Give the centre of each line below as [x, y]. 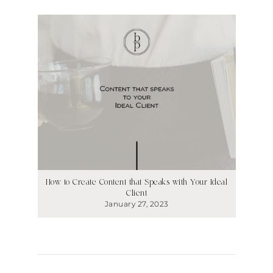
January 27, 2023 [136, 204]
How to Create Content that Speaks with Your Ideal [136, 182]
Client [136, 193]
